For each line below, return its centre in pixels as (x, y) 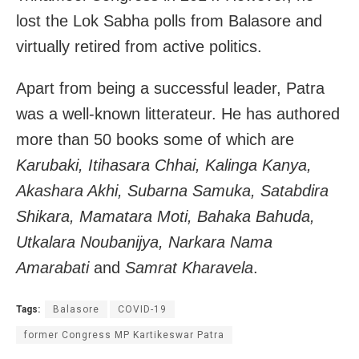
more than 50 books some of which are (155, 140)
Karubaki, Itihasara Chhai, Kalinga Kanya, (164, 165)
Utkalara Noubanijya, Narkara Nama (144, 242)
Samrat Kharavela (189, 268)
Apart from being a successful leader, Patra (170, 89)
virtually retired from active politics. (139, 47)
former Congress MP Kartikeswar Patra (124, 335)
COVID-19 (142, 310)
